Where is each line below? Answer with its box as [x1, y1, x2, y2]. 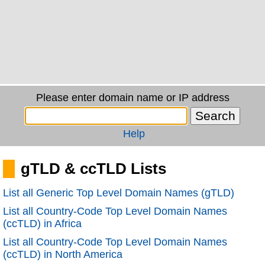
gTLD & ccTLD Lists [21, 160, 166, 177]
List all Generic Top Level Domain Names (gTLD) [3, 187, 234, 199]
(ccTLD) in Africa [3, 218, 82, 230]
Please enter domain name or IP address [35, 92, 230, 104]
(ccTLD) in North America [3, 248, 122, 260]
